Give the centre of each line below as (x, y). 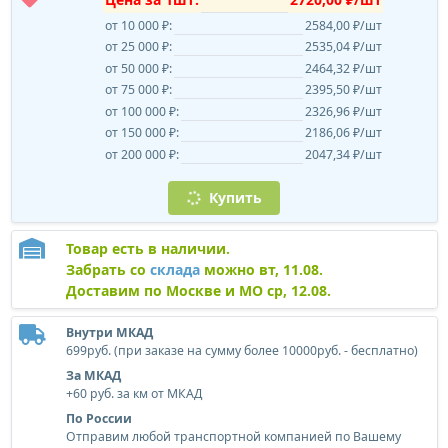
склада (174, 269)
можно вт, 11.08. (261, 269)
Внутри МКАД (109, 332)
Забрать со (107, 269)
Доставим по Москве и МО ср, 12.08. (198, 290)
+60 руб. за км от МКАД (133, 393)
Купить (233, 198)
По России (98, 418)
